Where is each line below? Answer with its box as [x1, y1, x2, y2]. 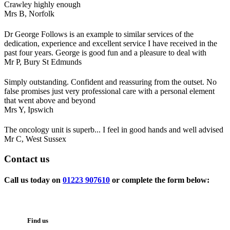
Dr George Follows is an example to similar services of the [4, 29, 194, 39]
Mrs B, [4, 9, 29, 18]
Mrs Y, [4, 105, 28, 114]
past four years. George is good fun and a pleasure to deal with [4, 48, 206, 57]
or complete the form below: [110, 176, 209, 185]
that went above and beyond [4, 95, 95, 105]
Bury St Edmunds [24, 57, 82, 66]
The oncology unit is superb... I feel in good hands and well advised [4, 125, 223, 135]
